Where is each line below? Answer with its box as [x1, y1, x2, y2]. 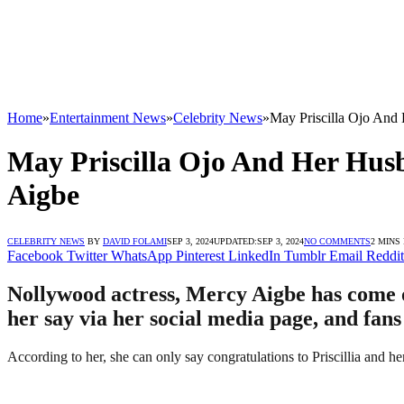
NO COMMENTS [304, 235, 371, 246]
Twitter [67, 247, 107, 263]
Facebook [7, 247, 63, 263]
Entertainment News [50, 110, 166, 125]
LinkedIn [228, 247, 280, 263]
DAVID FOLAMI [103, 235, 167, 246]
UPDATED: [214, 235, 257, 246]
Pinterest [176, 247, 225, 263]
